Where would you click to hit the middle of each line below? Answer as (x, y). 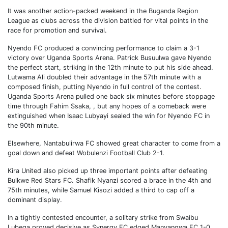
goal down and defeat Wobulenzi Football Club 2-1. (86, 153)
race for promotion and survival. (57, 30)
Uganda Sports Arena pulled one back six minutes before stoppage (111, 96)
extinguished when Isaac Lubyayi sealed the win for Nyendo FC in (109, 116)
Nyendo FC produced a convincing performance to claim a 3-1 (104, 48)
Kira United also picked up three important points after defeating (108, 171)
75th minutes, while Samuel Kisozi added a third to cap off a (101, 190)
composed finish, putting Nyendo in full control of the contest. (105, 87)
